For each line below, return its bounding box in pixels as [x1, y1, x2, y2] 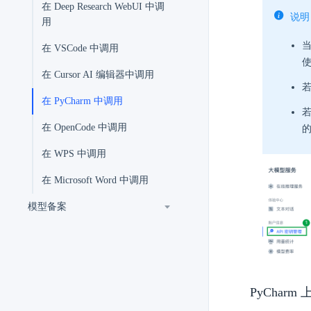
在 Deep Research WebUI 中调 [42, 1, 165, 12]
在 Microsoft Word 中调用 [42, 175, 149, 185]
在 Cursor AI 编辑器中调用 [42, 69, 154, 80]
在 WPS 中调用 [42, 149, 106, 159]
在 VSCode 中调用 [42, 43, 119, 53]
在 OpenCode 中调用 [42, 122, 127, 133]
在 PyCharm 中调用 [42, 96, 123, 106]
